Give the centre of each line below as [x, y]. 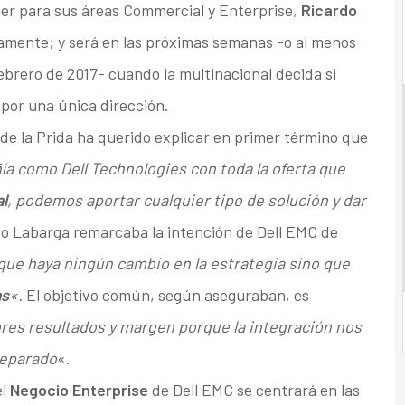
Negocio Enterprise [80, 390]
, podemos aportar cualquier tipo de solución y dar [186, 200]
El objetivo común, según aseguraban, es [167, 295]
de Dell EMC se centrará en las [255, 390]
